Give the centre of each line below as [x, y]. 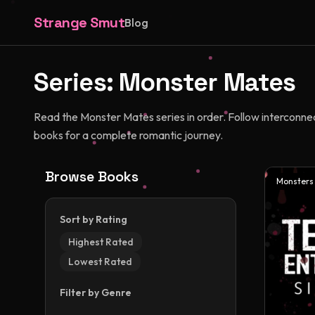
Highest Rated [101, 242]
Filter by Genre [96, 292]
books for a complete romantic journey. [128, 135]
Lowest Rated [100, 262]
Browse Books [92, 176]
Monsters [295, 181]
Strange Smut [79, 22]
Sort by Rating [94, 219]
